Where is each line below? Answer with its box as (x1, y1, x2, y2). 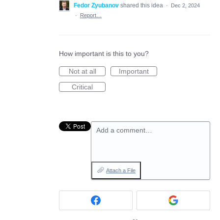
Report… (80, 12, 102, 18)
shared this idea (120, 1, 165, 9)
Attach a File (106, 167, 136, 173)
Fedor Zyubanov (74, 1, 119, 9)
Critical (72, 82, 93, 91)
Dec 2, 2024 (171, 2, 200, 8)
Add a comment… (96, 126, 152, 134)
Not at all (68, 67, 96, 75)
